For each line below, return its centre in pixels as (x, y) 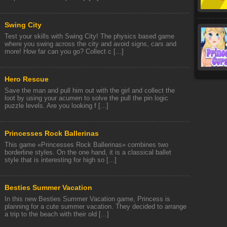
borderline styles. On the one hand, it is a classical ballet (88, 152)
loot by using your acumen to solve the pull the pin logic (86, 98)
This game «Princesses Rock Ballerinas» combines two (86, 145)
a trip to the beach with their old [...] (57, 214)
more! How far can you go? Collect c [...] (64, 51)
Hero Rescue (27, 79)
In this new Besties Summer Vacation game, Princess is (87, 199)
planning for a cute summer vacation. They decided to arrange (96, 206)
